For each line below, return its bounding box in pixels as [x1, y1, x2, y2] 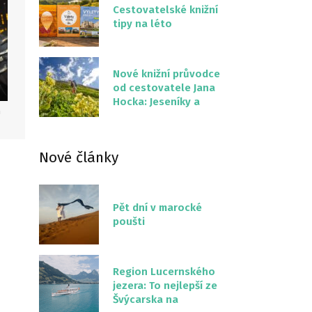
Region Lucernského [113, 265, 215, 278]
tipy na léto [113, 17, 172, 30]
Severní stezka [113, 109, 187, 122]
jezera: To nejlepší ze [113, 279, 217, 292]
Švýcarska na [113, 293, 178, 306]
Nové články [39, 148, 118, 166]
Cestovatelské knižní [113, 3, 218, 16]
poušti [113, 215, 145, 228]
